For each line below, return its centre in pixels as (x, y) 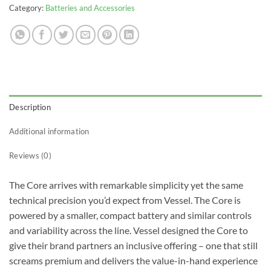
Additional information (49, 131)
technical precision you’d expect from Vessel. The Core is (125, 200)
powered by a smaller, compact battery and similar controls (130, 215)
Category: (27, 8)
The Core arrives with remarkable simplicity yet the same (126, 184)
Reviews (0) (30, 155)
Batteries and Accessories (90, 8)
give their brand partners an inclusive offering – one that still (133, 245)
